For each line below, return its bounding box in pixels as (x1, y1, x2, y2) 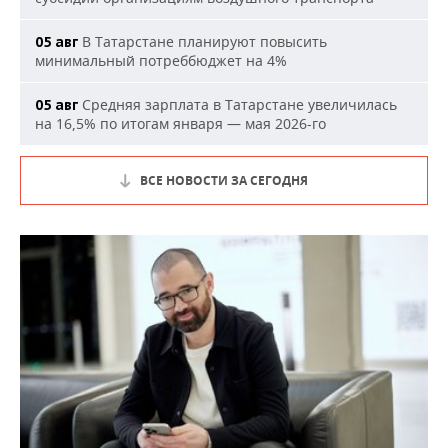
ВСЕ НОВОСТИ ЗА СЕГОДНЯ (140, 172, 308, 189)
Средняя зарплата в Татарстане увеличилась (78, 95, 397, 114)
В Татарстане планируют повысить (78, 32, 327, 51)
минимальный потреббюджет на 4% (35, 51, 287, 70)
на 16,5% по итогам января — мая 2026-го (35, 114, 326, 133)
